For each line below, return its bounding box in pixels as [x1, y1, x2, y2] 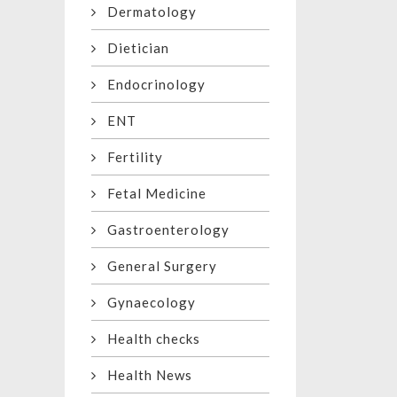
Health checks [97, 331, 200, 347]
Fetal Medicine [97, 185, 206, 202]
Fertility [97, 149, 163, 166]
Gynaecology [97, 294, 196, 311]
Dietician [97, 40, 169, 57]
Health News [97, 367, 192, 384]
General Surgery [97, 258, 217, 275]
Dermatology [97, 4, 197, 20]
